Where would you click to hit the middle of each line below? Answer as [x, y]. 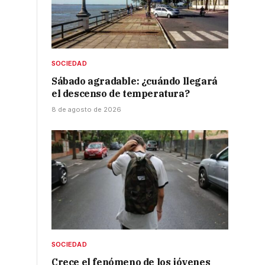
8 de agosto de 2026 [86, 109]
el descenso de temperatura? [121, 93]
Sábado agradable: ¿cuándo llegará [135, 81]
